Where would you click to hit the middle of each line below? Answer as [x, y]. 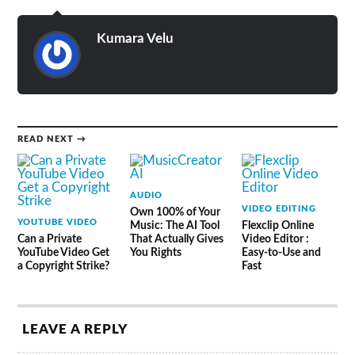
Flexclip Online [277, 225]
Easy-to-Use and [281, 252]
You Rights [155, 252]
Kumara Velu [136, 38]
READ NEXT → [52, 139]
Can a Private [50, 239]
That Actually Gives [176, 239]
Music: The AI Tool [174, 225]
